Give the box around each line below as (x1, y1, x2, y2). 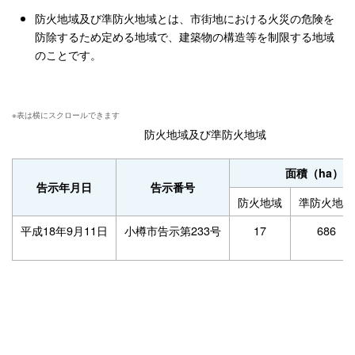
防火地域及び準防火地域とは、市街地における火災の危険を (34, 10, 334, 27)
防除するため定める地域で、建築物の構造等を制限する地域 (34, 28, 334, 45)
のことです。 (34, 46, 101, 63)
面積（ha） (284, 165, 343, 181)
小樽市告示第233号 (124, 222, 221, 239)
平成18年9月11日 (21, 222, 108, 239)
